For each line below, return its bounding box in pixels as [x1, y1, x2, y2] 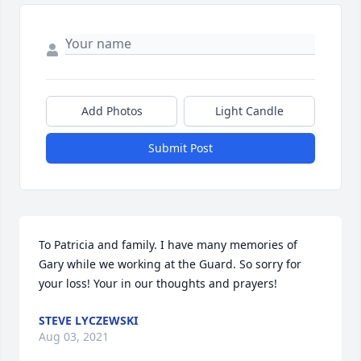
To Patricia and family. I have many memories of [39, 237, 297, 253]
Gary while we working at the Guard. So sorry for [39, 256, 301, 272]
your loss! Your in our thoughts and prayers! [39, 276, 277, 292]
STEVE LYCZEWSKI [39, 313, 138, 329]
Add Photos [81, 103, 143, 119]
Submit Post [148, 140, 213, 156]
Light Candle [215, 103, 284, 119]
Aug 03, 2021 [39, 329, 109, 345]
